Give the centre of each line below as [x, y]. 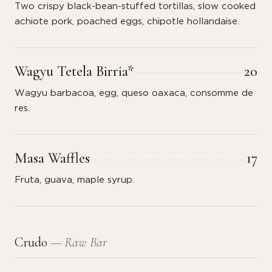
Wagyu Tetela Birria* [74, 71]
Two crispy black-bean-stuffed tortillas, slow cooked [135, 6]
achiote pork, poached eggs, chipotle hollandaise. [127, 22]
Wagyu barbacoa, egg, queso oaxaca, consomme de [134, 93]
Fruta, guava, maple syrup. [74, 180]
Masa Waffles [52, 158]
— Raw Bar [79, 242]
